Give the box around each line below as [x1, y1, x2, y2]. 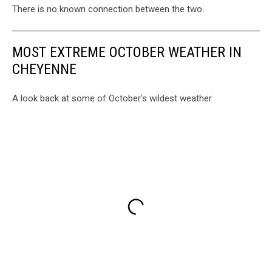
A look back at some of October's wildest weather [12, 93, 212, 104]
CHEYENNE [12, 61, 76, 78]
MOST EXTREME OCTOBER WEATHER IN [12, 44, 242, 61]
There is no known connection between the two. [12, 4, 204, 15]
